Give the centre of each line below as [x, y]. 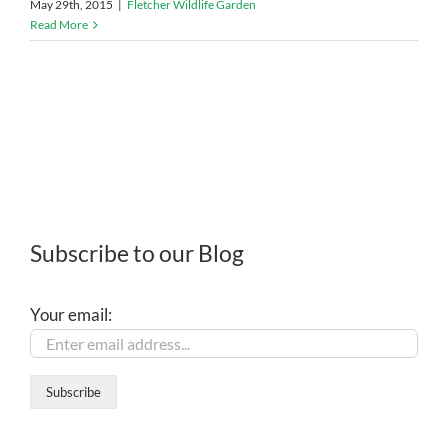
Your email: [71, 314]
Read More [59, 24]
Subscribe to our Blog [137, 253]
